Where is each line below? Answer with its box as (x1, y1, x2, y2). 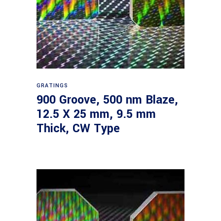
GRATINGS (37, 82, 69, 89)
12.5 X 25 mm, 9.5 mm (37, 106, 156, 122)
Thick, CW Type (37, 120, 120, 137)
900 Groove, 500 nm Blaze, (37, 92, 178, 108)
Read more (93, 75, 130, 86)
